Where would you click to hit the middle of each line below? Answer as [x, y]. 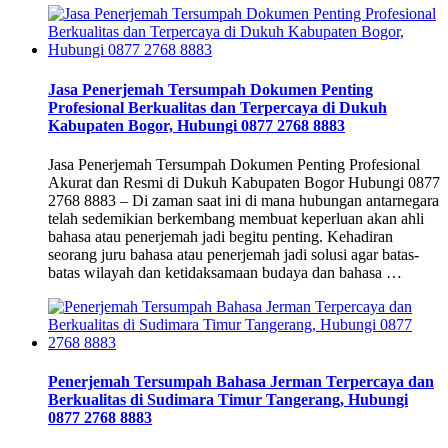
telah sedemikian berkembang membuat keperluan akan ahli [236, 218]
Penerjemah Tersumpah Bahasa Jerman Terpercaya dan [241, 382]
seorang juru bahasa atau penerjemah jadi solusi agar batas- [233, 254]
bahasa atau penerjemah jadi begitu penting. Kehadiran [220, 236]
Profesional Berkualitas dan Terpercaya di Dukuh [217, 107]
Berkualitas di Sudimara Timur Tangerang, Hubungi [228, 400]
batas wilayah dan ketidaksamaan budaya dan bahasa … [225, 272]
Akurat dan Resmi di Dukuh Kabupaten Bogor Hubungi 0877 [244, 182]
